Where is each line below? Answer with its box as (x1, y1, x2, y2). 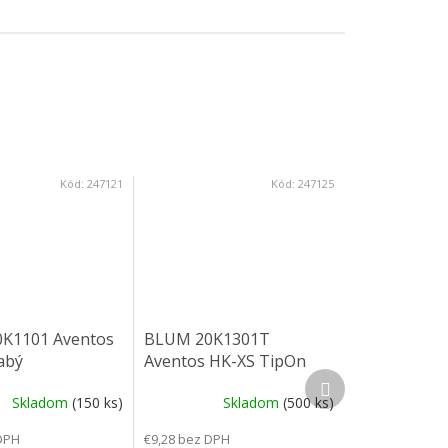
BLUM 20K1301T (144, 328, 271, 351)
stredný (144, 372, 202, 395)
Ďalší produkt (329, 368, 415, 388)
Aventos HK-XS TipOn (144, 350, 307, 373)
